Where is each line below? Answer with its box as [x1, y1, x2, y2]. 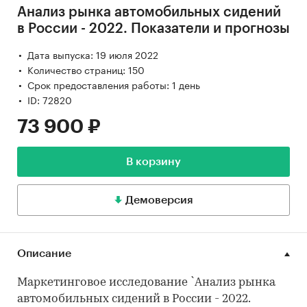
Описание [17, 248, 71, 260]
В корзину [126, 156, 181, 168]
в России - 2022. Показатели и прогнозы [17, 22, 290, 36]
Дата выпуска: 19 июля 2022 [27, 47, 158, 62]
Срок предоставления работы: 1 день [27, 77, 200, 93]
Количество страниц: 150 [27, 62, 145, 77]
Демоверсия [125, 195, 193, 206]
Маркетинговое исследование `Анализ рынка [17, 277, 275, 289]
